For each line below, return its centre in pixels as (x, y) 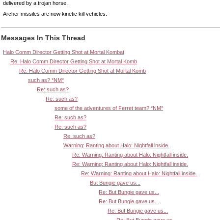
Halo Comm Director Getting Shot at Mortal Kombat (64, 52)
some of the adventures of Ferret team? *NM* (109, 108)
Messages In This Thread (43, 38)
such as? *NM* (46, 80)
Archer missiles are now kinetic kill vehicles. (55, 14)
